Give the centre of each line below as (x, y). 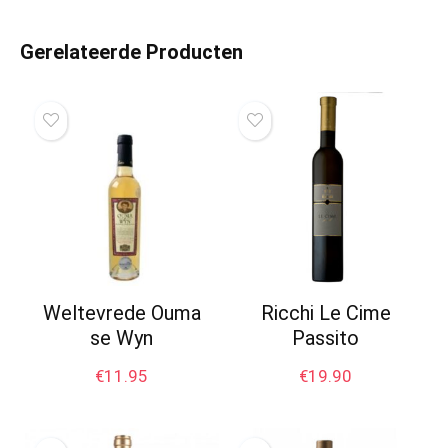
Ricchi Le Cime (325, 312)
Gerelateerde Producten (131, 52)
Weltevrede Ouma (121, 312)
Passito (326, 337)
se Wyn (122, 337)
